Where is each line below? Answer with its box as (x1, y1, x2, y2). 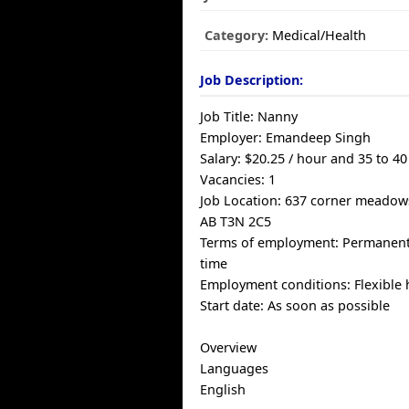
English (200, 381, 246, 398)
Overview (200, 339, 257, 356)
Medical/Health (268, 26, 367, 44)
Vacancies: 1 (200, 171, 277, 188)
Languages (200, 360, 269, 377)
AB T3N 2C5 (200, 213, 272, 230)
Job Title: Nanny (200, 108, 299, 125)
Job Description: (200, 71, 304, 89)
